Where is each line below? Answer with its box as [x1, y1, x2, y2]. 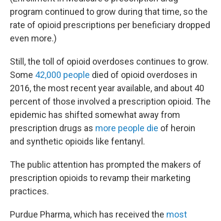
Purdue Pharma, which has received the [10, 209, 166, 220]
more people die [95, 123, 158, 133]
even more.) [10, 33, 57, 43]
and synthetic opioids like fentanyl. [10, 136, 145, 147]
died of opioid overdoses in [90, 70, 197, 80]
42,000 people [35, 70, 90, 80]
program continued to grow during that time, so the [10, 6, 208, 17]
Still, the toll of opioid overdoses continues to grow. [10, 56, 209, 67]
